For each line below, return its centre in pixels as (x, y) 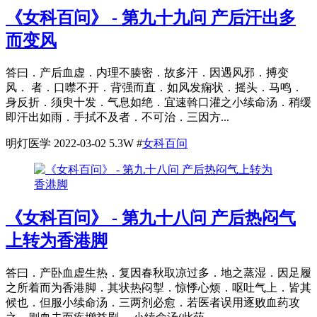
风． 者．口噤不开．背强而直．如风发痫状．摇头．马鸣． (154, 88)
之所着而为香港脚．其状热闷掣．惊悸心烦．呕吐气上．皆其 (158, 288)
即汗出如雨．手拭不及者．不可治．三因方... (117, 117)
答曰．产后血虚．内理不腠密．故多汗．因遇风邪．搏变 (147, 73)
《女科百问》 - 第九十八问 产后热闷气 (151, 218)
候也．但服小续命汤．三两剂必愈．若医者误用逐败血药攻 (153, 303)
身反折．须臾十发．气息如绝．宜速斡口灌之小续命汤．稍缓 (158, 103)
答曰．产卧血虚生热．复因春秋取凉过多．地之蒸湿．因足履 (158, 273)
